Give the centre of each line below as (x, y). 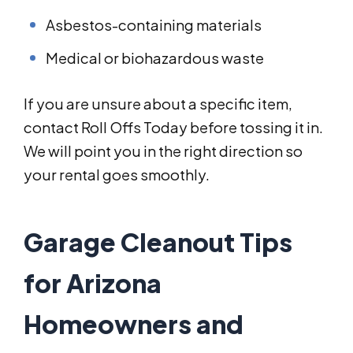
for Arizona (93, 283)
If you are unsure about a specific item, (158, 104)
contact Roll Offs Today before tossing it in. (173, 128)
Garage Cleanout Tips (158, 242)
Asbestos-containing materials (154, 25)
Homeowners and (134, 324)
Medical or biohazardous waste (155, 58)
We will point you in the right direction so (163, 151)
